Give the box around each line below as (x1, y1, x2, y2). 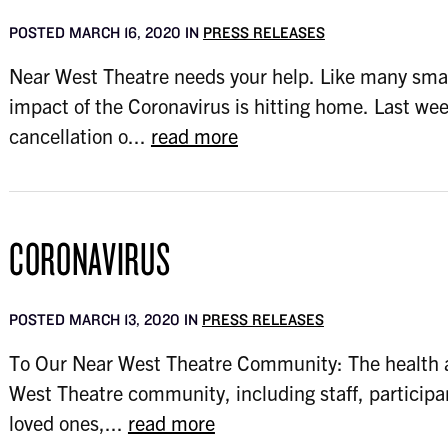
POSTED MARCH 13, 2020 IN (8, 310, 202, 329)
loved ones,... (8, 410, 128, 435)
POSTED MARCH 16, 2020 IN (8, 23, 203, 42)
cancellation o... (8, 123, 151, 148)
